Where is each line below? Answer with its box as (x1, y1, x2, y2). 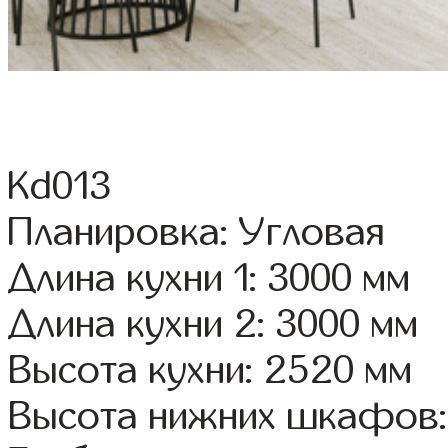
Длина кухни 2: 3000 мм (8, 303, 419, 346)
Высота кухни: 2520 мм (8, 349, 413, 392)
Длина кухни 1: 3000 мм (8, 257, 411, 300)
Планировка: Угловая (8, 211, 385, 254)
